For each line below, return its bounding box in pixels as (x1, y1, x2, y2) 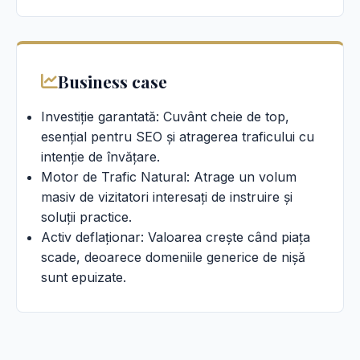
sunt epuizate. (41, 269, 126, 285)
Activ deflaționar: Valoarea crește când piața (41, 229, 310, 245)
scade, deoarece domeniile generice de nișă (41, 249, 305, 265)
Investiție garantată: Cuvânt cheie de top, (41, 108, 289, 125)
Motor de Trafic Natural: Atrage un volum (41, 169, 297, 185)
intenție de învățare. (41, 149, 160, 165)
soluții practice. (41, 209, 132, 225)
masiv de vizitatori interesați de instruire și (41, 189, 292, 205)
